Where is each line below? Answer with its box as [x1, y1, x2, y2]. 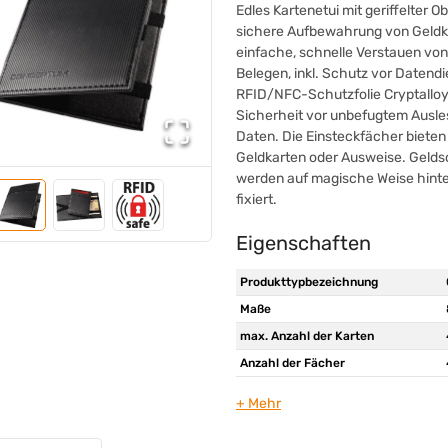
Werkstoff [239, 382, 296, 397]
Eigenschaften [235, 230, 371, 255]
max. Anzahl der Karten [239, 328, 374, 343]
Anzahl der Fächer [239, 355, 345, 370]
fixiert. [235, 190, 277, 208]
